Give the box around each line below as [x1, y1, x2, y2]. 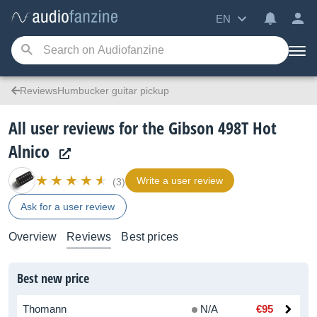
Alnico [8, 139, 50, 163]
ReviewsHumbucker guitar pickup [20, 85, 169, 96]
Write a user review [137, 175, 223, 186]
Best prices [121, 231, 179, 243]
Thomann [23, 303, 67, 315]
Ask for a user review [21, 201, 115, 212]
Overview [8, 231, 57, 243]
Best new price [17, 270, 89, 287]
